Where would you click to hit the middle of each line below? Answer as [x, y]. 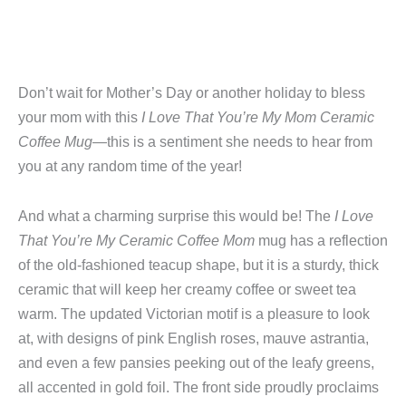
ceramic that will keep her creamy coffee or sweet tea [187, 290]
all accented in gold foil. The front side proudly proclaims [198, 388]
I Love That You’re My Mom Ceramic [258, 118]
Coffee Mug [55, 142]
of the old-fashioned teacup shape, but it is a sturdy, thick [198, 266]
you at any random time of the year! [130, 167]
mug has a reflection [323, 241]
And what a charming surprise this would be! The [176, 217]
